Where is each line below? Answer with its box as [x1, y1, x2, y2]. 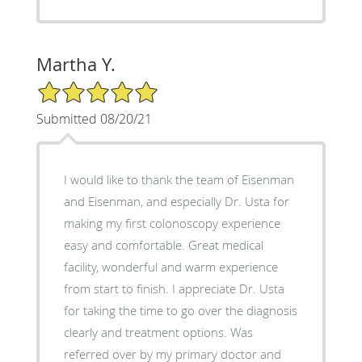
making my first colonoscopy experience [63, 214, 280, 231]
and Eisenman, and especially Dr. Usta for [63, 192, 289, 209]
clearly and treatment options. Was [63, 323, 253, 340]
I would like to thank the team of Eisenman [63, 170, 294, 187]
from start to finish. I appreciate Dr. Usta [63, 280, 284, 297]
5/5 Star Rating [36, 78, 116, 95]
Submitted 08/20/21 [36, 109, 152, 128]
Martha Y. [36, 52, 116, 76]
